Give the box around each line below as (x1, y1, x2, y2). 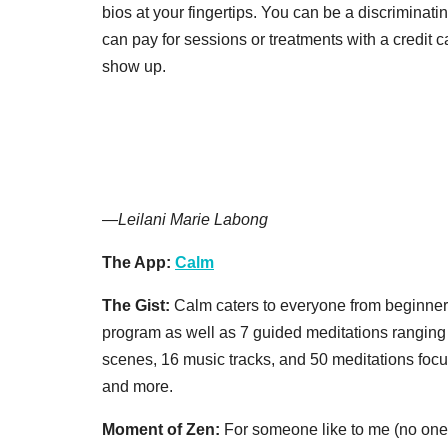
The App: (102, 253, 175, 271)
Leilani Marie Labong (118, 210, 268, 228)
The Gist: (102, 296, 174, 314)
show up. (102, 57, 170, 75)
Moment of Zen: (102, 420, 224, 438)
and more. (102, 377, 173, 395)
